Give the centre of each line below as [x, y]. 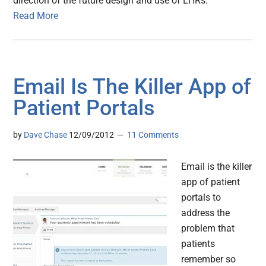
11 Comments [153, 135]
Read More [36, 16]
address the [206, 213]
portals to [201, 198]
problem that [208, 229]
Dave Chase [46, 135]
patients [198, 244]
